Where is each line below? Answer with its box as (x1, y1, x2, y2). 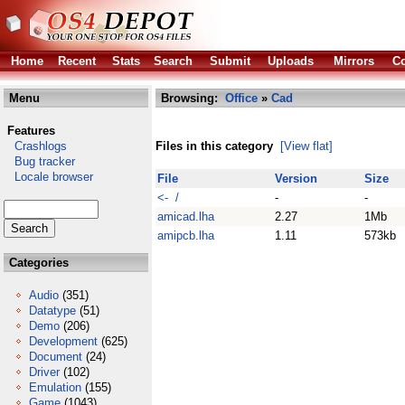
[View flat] (280, 139, 333, 153)
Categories (5, 256, 69, 269)
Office (225, 91, 258, 105)
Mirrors (334, 54, 374, 68)
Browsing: (157, 91, 225, 105)
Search (154, 54, 193, 68)
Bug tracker (4, 155, 75, 168)
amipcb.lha (157, 229, 214, 242)
